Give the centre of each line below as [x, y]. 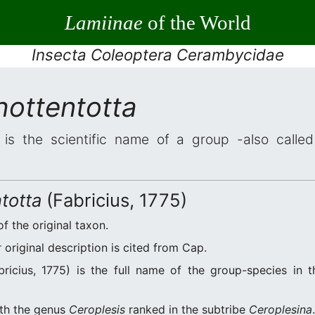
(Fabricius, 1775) [114, 200]
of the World [197, 22]
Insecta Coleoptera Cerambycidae [157, 54]
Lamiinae [103, 22]
